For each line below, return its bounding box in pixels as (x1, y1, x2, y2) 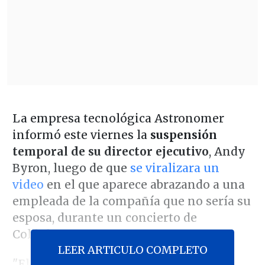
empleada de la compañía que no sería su (12, 193, 251, 208)
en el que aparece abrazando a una (43, 177, 245, 192)
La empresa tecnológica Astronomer (12, 111, 224, 125)
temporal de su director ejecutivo (12, 144, 209, 159)
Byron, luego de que (12, 160, 130, 175)
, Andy (208, 144, 245, 159)
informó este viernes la (12, 127, 150, 142)
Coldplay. (12, 227, 66, 241)
